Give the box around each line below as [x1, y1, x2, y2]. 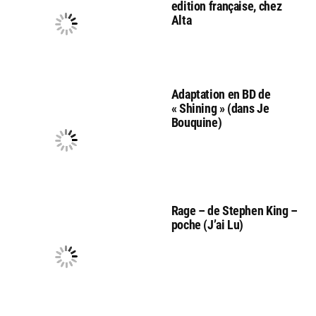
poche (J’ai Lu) [171, 217, 244, 232]
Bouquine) [171, 114, 222, 130]
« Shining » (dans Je [171, 100, 269, 116]
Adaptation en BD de [171, 86, 271, 102]
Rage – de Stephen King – [171, 202, 298, 218]
